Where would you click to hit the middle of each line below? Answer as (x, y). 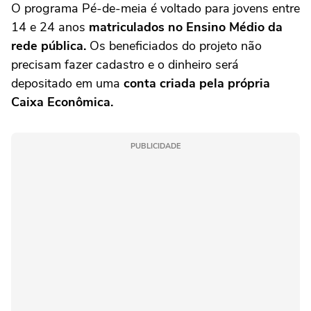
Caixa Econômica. (62, 102)
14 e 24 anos (48, 27)
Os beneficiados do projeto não (174, 45)
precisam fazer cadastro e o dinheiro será (125, 64)
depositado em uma (66, 83)
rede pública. (49, 45)
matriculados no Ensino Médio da (184, 27)
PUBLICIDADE (155, 146)
